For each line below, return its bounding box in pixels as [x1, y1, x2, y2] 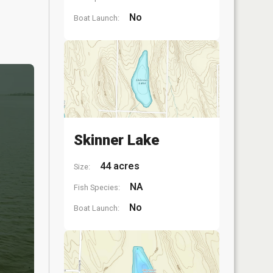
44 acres [97, 160, 140, 172]
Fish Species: [74, 183, 120, 192]
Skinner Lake [74, 132, 159, 149]
